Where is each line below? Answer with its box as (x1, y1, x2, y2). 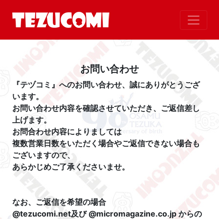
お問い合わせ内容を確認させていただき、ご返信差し (12, 103, 200, 113)
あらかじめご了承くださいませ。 (12, 162, 130, 172)
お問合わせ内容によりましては (12, 127, 122, 137)
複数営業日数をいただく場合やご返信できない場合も (12, 138, 200, 149)
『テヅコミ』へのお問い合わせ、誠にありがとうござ (12, 80, 200, 90)
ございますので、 (12, 150, 75, 160)
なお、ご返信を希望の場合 (12, 197, 106, 207)
